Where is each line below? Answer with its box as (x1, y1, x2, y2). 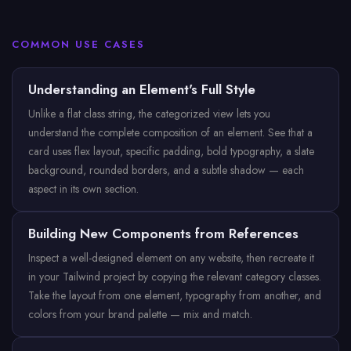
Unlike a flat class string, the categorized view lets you (28, 106, 270, 121)
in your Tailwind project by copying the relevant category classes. (28, 269, 321, 284)
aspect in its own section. (28, 181, 139, 197)
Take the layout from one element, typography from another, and (28, 288, 321, 303)
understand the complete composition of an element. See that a (28, 125, 313, 140)
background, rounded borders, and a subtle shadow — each (28, 162, 304, 178)
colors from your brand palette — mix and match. (28, 306, 252, 322)
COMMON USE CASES (12, 37, 145, 52)
